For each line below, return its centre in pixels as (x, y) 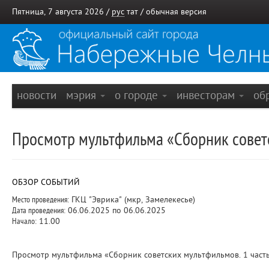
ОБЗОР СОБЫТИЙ (46, 182)
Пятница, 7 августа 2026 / (62, 12)
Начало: (24, 221)
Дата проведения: (39, 210)
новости (37, 95)
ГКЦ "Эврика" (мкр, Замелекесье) (132, 200)
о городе (138, 95)
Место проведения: (41, 200)
